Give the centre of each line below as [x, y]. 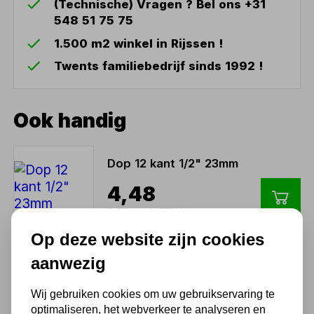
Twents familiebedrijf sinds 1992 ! [159, 66]
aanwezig [68, 263]
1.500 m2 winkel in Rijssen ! [139, 43]
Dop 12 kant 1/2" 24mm [173, 278]
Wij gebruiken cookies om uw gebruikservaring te [153, 294]
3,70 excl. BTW [144, 212]
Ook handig [70, 121]
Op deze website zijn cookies [148, 239]
